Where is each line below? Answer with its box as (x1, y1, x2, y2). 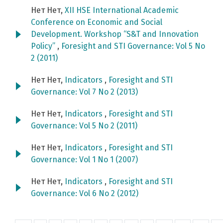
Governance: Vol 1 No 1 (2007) (31, 155, 138, 165)
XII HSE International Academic (65, 5, 179, 15)
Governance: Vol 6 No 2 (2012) (31, 189, 138, 199)
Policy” (31, 41, 57, 51)
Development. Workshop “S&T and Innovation (31, 29, 199, 39)
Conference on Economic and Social (31, 17, 162, 27)
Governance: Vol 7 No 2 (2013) (31, 87, 138, 97)
